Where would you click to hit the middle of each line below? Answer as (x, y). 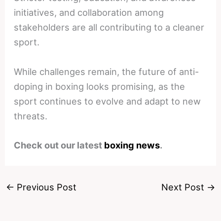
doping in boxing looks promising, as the (100, 86)
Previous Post (45, 187)
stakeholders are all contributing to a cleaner (109, 27)
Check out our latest (59, 145)
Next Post (184, 187)
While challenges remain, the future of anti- (107, 71)
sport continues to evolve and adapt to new (108, 101)
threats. (31, 116)
